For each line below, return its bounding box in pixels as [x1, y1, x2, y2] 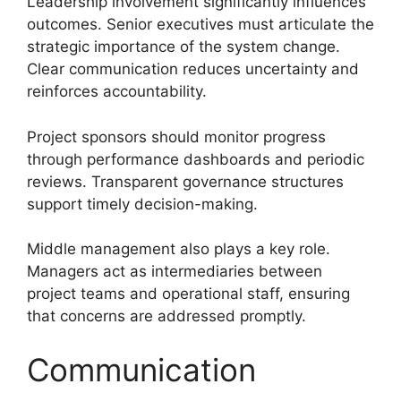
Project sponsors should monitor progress [27, 127, 326, 146]
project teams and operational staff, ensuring [27, 285, 350, 303]
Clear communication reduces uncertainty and [27, 60, 359, 79]
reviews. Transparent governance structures [27, 172, 344, 191]
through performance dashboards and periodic [27, 149, 364, 168]
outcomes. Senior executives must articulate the [27, 15, 374, 34]
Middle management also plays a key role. [27, 240, 330, 259]
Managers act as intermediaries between [27, 262, 322, 281]
